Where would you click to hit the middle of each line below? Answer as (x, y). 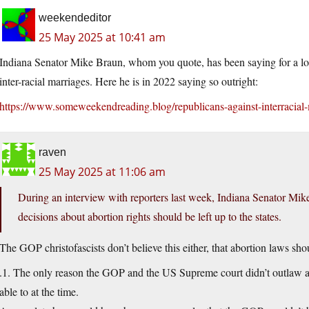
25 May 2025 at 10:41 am (102, 38)
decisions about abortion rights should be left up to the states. (150, 217)
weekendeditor (75, 18)
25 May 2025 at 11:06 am (102, 172)
